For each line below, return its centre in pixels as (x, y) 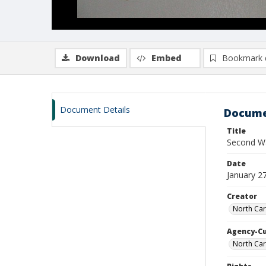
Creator (242, 196)
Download (98, 58)
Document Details (95, 110)
